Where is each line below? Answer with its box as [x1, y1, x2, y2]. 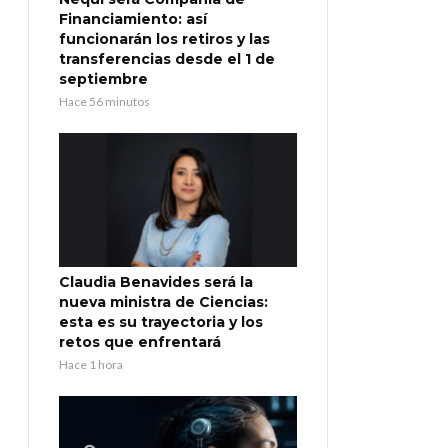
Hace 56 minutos [59, 94, 150, 110]
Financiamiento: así [59, 10, 207, 29]
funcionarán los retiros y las [59, 30, 270, 49]
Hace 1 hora [59, 357, 123, 373]
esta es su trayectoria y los [59, 313, 263, 332]
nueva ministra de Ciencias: [59, 293, 268, 312]
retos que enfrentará [59, 333, 221, 352]
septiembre [59, 70, 148, 89]
